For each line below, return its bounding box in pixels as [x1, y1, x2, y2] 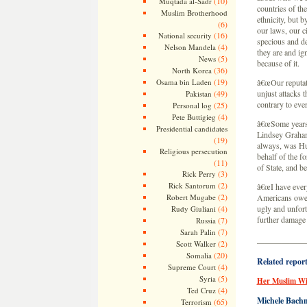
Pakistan [185, 88, 212, 99]
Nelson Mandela [164, 42, 216, 52]
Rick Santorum [168, 180, 216, 191]
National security [158, 30, 212, 40]
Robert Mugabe [166, 192, 216, 202]
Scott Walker [175, 238, 216, 249]
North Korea [171, 65, 212, 75]
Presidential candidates [156, 123, 228, 134]
